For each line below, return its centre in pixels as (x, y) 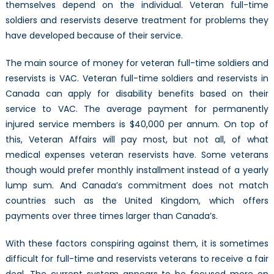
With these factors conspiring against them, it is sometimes (137, 243)
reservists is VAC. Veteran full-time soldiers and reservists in (137, 78)
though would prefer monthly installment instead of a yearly (137, 170)
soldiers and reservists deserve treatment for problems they (137, 20)
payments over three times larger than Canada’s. (111, 216)
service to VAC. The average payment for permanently (137, 109)
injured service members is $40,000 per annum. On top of (137, 124)
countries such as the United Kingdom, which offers (137, 200)
